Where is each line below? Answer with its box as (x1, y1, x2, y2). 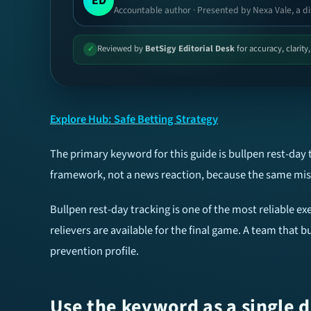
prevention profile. (50, 242, 139, 260)
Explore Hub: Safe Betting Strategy (50, 110, 218, 128)
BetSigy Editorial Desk (145, 42, 235, 56)
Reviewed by (97, 42, 146, 56)
